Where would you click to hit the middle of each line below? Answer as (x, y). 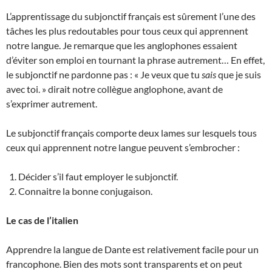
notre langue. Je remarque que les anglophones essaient (122, 46)
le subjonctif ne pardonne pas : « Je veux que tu (104, 75)
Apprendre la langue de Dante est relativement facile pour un (132, 250)
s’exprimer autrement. (52, 104)
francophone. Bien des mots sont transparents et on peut (124, 264)
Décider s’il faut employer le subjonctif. (98, 177)
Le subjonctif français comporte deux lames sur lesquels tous (131, 133)
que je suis (240, 75)
